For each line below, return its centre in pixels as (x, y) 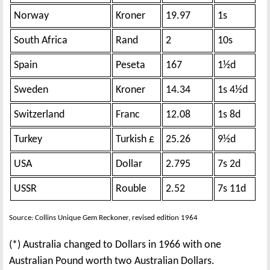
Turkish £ (135, 139)
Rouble (131, 189)
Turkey (28, 139)
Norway (31, 16)
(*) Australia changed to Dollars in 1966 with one (115, 245)
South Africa (41, 40)
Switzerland (39, 115)
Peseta (130, 65)
